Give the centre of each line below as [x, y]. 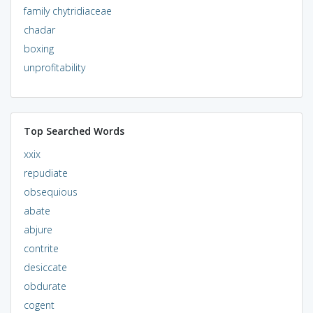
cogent [39, 305]
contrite [41, 248]
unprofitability [54, 67]
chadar [39, 29]
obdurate [45, 286]
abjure [38, 229]
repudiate [45, 173]
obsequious [50, 191]
